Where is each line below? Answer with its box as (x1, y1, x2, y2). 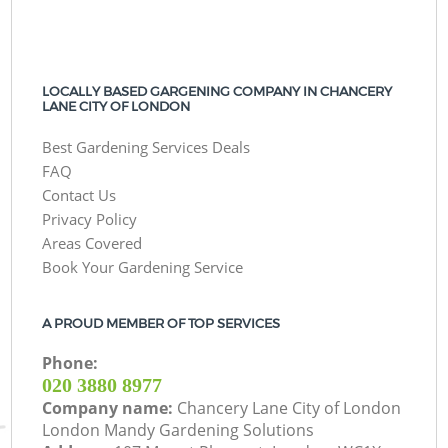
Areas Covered (42, 233, 143, 254)
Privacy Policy (42, 209, 138, 230)
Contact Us (42, 185, 117, 206)
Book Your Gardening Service (42, 257, 244, 278)
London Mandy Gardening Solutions (42, 419, 315, 442)
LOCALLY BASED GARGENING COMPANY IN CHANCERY (42, 83, 393, 99)
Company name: (42, 397, 178, 420)
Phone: (42, 352, 99, 375)
